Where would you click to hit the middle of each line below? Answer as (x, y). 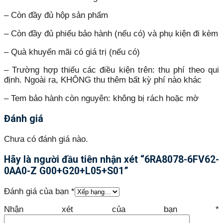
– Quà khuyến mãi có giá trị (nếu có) (72, 52)
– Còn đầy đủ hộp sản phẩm (56, 15)
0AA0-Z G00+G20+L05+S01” (66, 171)
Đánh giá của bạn (38, 191)
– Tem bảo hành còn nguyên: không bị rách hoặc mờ (101, 98)
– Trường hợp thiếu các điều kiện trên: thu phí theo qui (111, 70)
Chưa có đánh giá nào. (46, 139)
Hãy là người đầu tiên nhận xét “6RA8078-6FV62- (111, 160)
